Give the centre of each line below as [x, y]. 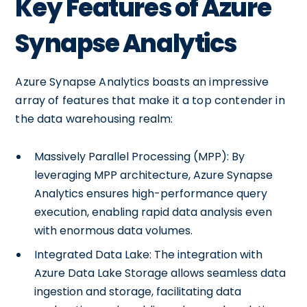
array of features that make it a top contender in [150, 100]
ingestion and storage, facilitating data [138, 292]
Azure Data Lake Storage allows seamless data [160, 273]
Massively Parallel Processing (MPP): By [140, 157]
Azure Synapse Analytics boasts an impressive [142, 82]
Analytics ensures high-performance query [151, 194]
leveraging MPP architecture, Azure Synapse [154, 175]
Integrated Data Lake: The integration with [149, 255]
